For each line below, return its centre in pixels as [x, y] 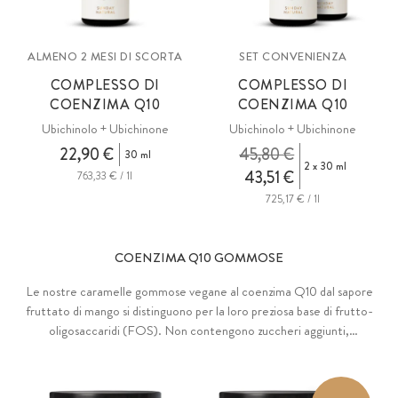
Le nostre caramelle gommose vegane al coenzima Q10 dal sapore [199, 291]
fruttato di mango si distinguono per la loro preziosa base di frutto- [199, 310]
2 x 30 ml [326, 166]
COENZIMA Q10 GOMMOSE [199, 257]
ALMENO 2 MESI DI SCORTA [105, 56]
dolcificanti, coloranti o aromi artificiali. [199, 350]
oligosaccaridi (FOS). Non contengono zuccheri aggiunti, [199, 330]
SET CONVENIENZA [293, 56]
